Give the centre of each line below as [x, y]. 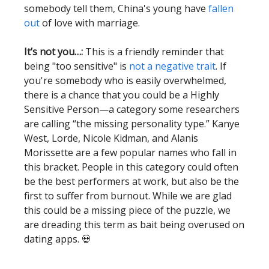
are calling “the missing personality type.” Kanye [132, 124]
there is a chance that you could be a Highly [122, 95]
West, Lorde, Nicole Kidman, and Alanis [111, 138]
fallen [221, 8]
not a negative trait [172, 66]
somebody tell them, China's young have [116, 8]
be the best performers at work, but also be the [131, 181]
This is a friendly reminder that [153, 52]
